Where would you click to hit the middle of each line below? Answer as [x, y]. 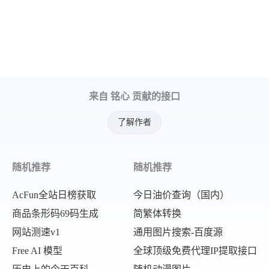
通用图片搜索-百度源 [178, 232]
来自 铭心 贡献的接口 [134, 97]
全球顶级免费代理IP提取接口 [195, 251]
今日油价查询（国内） [181, 195]
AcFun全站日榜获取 [54, 195]
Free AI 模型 [37, 251]
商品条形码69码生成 [55, 213]
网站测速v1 [36, 232]
